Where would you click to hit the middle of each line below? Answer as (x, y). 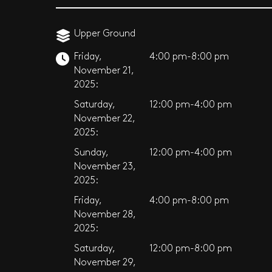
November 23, (105, 167)
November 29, (105, 263)
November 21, (104, 71)
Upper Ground (105, 34)
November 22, (104, 119)
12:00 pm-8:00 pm (190, 249)
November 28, (105, 215)
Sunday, (91, 153)
